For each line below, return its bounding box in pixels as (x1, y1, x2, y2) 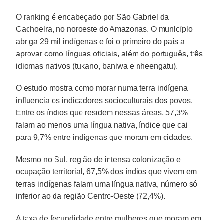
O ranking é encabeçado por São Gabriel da (16, 12, 169, 21)
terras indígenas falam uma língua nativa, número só (16, 179, 198, 188)
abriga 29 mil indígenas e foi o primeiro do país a (16, 37, 185, 46)
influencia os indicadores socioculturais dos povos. (16, 96, 193, 105)
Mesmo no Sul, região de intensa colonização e (16, 155, 181, 164)
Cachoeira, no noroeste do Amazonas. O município (16, 25, 193, 33)
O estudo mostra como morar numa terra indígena (16, 83, 188, 92)
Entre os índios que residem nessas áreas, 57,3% (16, 108, 188, 117)
